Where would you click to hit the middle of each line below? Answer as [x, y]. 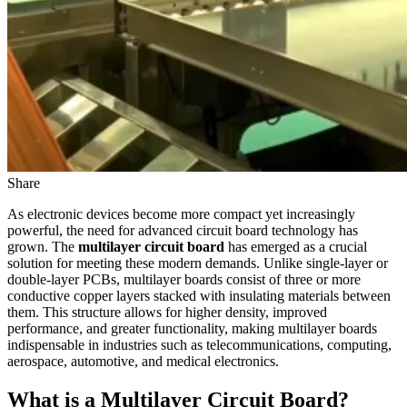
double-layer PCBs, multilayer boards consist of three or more [184, 279]
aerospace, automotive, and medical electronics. [143, 361]
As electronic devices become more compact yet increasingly [181, 213]
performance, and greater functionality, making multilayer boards [192, 328]
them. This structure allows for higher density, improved [167, 312]
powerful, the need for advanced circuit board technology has [183, 230]
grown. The [43, 246]
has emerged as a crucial [296, 246]
